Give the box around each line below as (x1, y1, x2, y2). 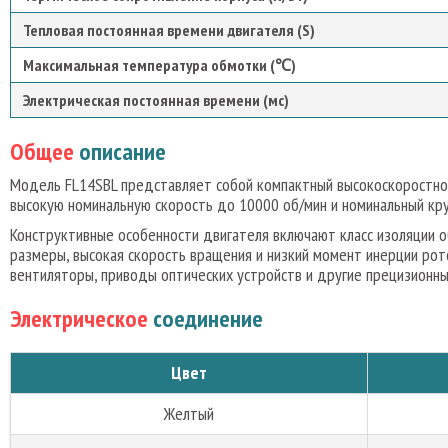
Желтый (164, 402, 214, 425)
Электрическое (10, 303, 148, 334)
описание (74, 136, 166, 167)
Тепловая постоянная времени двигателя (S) (23, 20, 315, 40)
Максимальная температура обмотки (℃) (23, 55, 296, 75)
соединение (148, 303, 263, 334)
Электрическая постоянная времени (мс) (23, 90, 289, 110)
